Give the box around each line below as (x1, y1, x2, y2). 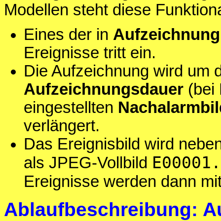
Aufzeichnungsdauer (24, 80, 184, 99)
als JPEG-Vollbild (24, 154, 152, 172)
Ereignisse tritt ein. (24, 44, 156, 62)
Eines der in (24, 26, 113, 44)
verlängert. (24, 117, 100, 135)
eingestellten (24, 99, 118, 117)
